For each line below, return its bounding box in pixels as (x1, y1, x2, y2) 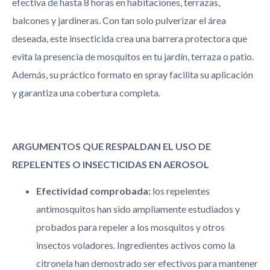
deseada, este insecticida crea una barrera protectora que (12, 32, 247, 44)
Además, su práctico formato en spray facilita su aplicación (12, 68, 253, 80)
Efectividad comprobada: (36, 185, 151, 197)
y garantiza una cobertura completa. (12, 86, 160, 98)
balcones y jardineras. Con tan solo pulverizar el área (12, 14, 226, 26)
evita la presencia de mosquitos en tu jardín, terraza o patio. (12, 50, 254, 62)
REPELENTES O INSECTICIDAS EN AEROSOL (12, 158, 209, 170)
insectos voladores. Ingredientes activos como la (36, 239, 235, 251)
